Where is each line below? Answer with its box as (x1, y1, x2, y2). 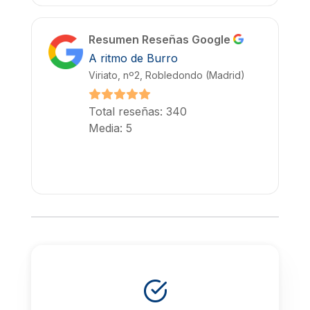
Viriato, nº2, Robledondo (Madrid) (89, 69, 245, 82)
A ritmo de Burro (89, 51, 178, 66)
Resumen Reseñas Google (89, 33, 233, 47)
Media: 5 (89, 120, 132, 135)
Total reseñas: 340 (89, 104, 187, 118)
